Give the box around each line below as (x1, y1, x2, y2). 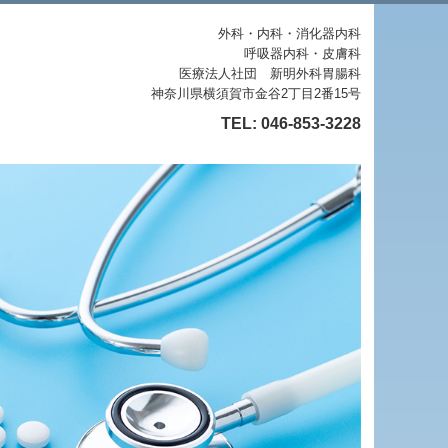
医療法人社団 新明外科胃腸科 (178, 66, 361, 81)
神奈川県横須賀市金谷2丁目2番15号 (150, 86, 361, 101)
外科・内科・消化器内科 (217, 26, 361, 41)
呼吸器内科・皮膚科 (243, 46, 361, 61)
